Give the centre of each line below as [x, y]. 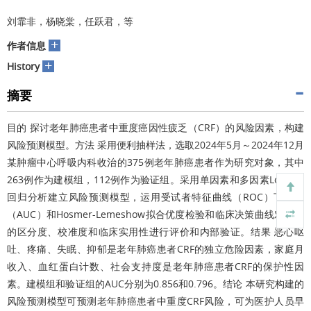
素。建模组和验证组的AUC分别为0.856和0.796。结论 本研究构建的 [155, 284]
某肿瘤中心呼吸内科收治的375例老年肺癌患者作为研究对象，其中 [155, 162]
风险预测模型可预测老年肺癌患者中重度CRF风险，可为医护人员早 [155, 301]
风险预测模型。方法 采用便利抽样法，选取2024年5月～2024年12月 [155, 145]
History [23, 66]
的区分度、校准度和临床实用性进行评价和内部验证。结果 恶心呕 [155, 232]
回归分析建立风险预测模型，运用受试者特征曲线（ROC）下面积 [155, 197]
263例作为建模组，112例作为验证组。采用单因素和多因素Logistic [155, 179]
